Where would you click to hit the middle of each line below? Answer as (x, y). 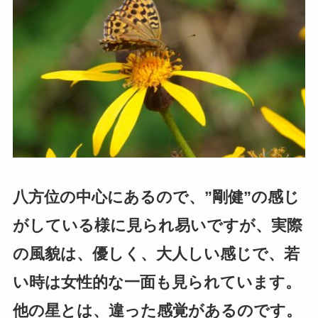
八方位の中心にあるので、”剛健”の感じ (156, 197)
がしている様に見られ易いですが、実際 (157, 225)
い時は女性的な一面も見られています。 (157, 282)
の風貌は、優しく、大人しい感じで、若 (156, 253)
